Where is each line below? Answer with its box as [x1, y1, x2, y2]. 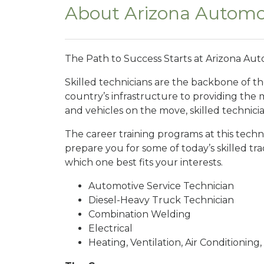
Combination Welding [88, 208, 191, 220]
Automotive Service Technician [88, 180, 234, 192]
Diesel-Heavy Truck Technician [88, 194, 234, 206]
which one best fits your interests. [65, 156, 223, 168]
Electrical [88, 222, 133, 234]
